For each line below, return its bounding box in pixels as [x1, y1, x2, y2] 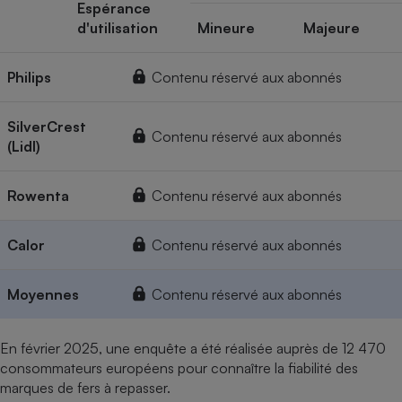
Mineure [197, 19, 255, 38]
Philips [7, 68, 51, 87]
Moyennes [7, 285, 79, 304]
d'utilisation [77, 19, 158, 38]
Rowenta [7, 187, 69, 205]
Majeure [302, 19, 360, 38]
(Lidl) [7, 137, 40, 156]
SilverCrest [7, 118, 86, 136]
